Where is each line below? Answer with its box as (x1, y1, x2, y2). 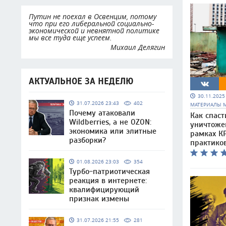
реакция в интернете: (69, 176, 147, 185)
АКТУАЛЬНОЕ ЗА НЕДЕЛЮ (29, 76, 133, 87)
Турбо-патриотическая (69, 167, 150, 176)
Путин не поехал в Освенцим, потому (29, 12, 156, 21)
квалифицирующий (69, 185, 139, 194)
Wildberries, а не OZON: (69, 118, 151, 127)
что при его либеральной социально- (29, 19, 154, 28)
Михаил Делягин (110, 42, 165, 52)
